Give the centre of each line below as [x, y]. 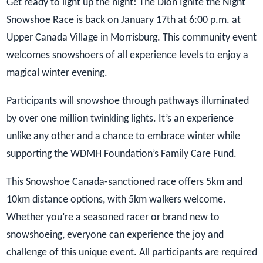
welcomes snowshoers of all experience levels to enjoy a [127, 55]
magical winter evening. [57, 73]
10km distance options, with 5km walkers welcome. [116, 200]
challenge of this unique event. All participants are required [132, 252]
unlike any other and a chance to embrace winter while [123, 136]
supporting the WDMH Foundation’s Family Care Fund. [122, 154]
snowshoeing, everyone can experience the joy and [115, 235]
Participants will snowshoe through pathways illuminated [128, 101]
